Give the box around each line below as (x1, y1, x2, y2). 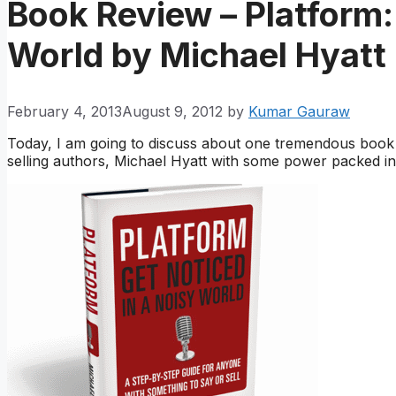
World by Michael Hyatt (7, 34, 386, 75)
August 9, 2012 (122, 103, 223, 121)
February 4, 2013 (7, 103, 122, 121)
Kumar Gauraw (248, 103, 350, 121)
